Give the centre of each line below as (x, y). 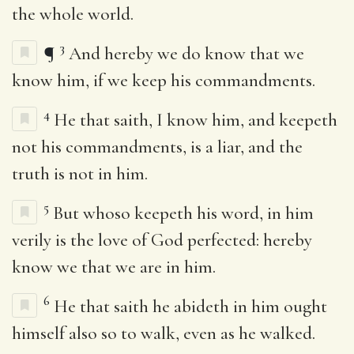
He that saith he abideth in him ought (190, 306)
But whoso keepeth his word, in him (183, 213)
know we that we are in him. (114, 267)
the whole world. (73, 14)
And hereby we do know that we (186, 53)
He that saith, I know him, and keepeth (196, 120)
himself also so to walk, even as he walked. (164, 333)
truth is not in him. (80, 173)
